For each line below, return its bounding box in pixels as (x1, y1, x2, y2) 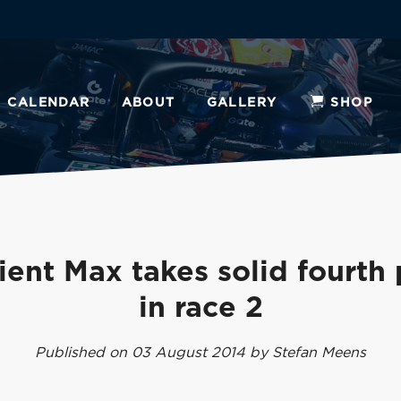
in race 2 (138, 294, 263, 322)
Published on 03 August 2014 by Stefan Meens (35, 346, 366, 360)
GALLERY (206, 97, 277, 109)
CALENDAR (7, 97, 90, 109)
